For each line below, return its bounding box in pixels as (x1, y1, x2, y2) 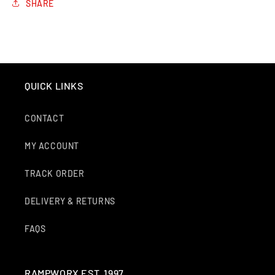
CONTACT (25, 113, 64, 124)
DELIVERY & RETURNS (25, 196, 115, 207)
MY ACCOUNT (25, 141, 79, 152)
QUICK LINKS (25, 80, 83, 92)
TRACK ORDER (25, 168, 85, 179)
